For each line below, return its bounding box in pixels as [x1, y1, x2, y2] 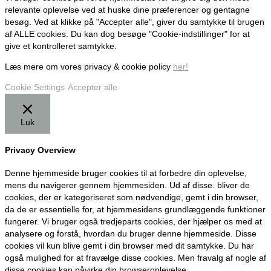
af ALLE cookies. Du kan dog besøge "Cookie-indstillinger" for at [5, 30, 250, 39]
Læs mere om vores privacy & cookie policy [5, 62, 173, 71]
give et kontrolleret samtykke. [5, 42, 117, 51]
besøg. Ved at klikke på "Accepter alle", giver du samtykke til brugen [5, 18, 264, 27]
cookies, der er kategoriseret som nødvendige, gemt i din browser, [5, 192, 258, 202]
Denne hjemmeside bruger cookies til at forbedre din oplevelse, [5, 168, 247, 178]
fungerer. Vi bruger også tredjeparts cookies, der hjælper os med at [5, 217, 262, 226]
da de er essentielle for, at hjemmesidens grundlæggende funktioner [5, 204, 266, 214]
